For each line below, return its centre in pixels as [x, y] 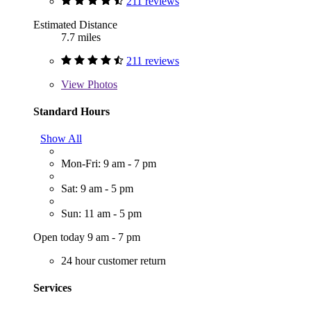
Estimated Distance [75, 24]
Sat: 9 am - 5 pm [97, 189]
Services [52, 288]
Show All [61, 139]
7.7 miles [81, 37]
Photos [101, 84]
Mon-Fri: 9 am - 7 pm [109, 164]
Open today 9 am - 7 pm [87, 237]
